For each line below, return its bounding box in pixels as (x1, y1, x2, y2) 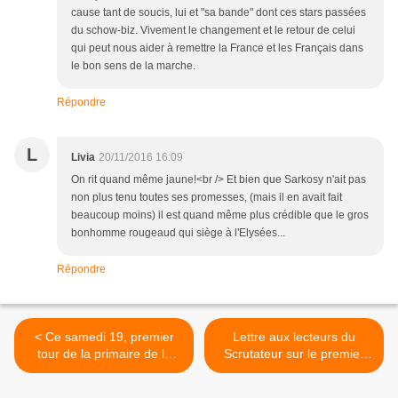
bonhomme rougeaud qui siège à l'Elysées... (71, 226, 285, 239)
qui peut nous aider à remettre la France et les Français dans (71, 41, 363, 54)
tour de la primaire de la (36, 346, 171, 361)
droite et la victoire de (234, 379, 354, 394)
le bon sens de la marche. (71, 59, 195, 72)
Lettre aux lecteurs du (233, 329, 355, 344)
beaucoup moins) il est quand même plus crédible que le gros (71, 208, 369, 221)
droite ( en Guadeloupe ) (35, 362, 173, 378)
